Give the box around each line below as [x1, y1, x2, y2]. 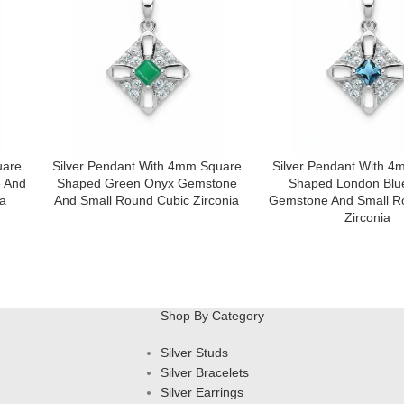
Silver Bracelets [160, 365, 249, 381]
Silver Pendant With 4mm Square [51, 159, 242, 174]
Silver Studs [160, 345, 228, 361]
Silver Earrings [160, 385, 243, 400]
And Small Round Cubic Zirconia [54, 193, 240, 208]
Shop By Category [160, 308, 264, 324]
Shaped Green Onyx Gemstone [56, 176, 237, 191]
